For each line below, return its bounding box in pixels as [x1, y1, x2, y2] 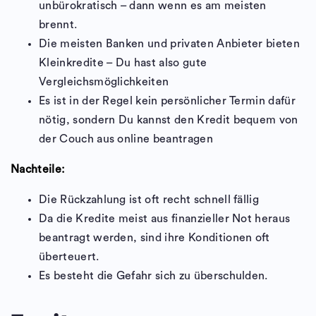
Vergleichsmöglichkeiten [39, 76, 169, 88]
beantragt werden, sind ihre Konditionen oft [39, 232, 270, 244]
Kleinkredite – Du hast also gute [39, 57, 207, 69]
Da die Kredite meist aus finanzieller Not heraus [39, 213, 291, 225]
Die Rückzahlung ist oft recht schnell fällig [39, 194, 260, 206]
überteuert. [39, 251, 99, 263]
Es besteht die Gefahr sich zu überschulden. [39, 270, 268, 282]
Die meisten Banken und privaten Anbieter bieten [39, 38, 300, 50]
